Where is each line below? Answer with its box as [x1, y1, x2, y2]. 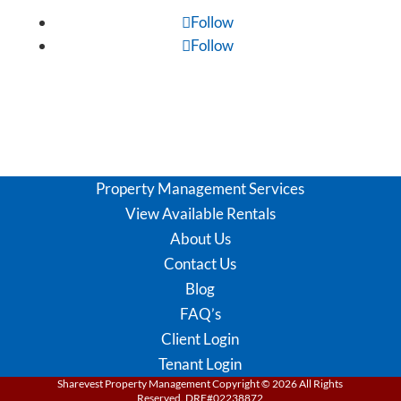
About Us [169, 228, 231, 248]
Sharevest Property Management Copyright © [57, 376, 273, 390]
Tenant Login [158, 354, 243, 373]
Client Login [161, 328, 240, 348]
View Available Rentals [124, 203, 276, 223]
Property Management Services [96, 178, 305, 198]
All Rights [297, 376, 344, 390]
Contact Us [164, 253, 237, 273]
